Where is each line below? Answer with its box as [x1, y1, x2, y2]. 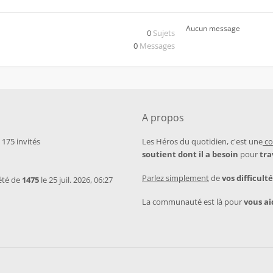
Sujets [153, 27, 175, 38]
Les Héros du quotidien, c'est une [142, 136, 263, 147]
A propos [142, 111, 184, 124]
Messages [140, 40, 175, 51]
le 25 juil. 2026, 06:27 [39, 174, 113, 185]
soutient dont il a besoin [142, 149, 238, 160]
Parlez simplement [142, 172, 209, 183]
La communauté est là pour [142, 196, 244, 207]
